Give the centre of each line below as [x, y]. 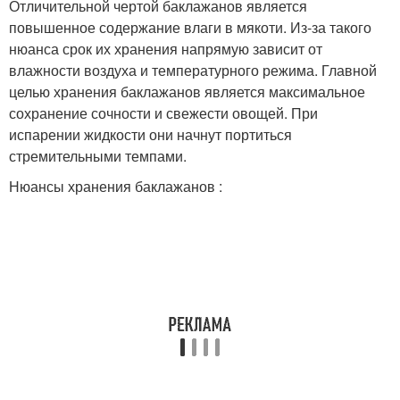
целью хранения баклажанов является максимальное [187, 92]
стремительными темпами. [98, 156]
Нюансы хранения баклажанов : [116, 187]
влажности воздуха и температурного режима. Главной [193, 71]
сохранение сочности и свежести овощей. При [163, 113]
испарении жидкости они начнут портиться [150, 135]
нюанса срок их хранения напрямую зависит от [166, 49]
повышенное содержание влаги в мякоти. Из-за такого [190, 28]
